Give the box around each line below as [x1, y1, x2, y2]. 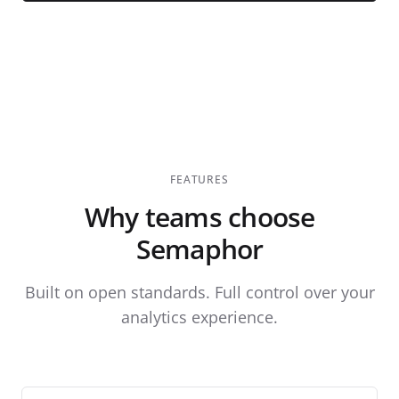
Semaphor [135, 230, 264, 267]
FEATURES [169, 171, 230, 187]
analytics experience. [121, 305, 278, 328]
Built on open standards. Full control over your [24, 281, 375, 303]
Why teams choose [84, 198, 315, 235]
